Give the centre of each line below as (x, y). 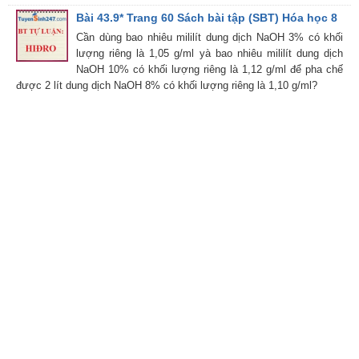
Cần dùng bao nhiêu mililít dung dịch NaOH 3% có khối (210, 37)
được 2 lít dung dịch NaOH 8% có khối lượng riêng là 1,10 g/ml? (167, 85)
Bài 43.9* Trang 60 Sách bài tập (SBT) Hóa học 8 (207, 17)
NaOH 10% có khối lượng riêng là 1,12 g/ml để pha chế (210, 69)
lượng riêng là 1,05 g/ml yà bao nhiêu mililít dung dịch (210, 53)
